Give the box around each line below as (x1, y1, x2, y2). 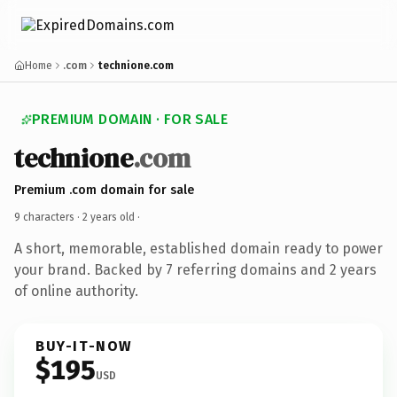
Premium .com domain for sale (14, 182, 194, 198)
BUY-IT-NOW (35, 337, 133, 354)
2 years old (82, 210, 135, 223)
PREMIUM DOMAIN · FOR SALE (32, 111, 228, 128)
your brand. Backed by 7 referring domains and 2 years (14, 261, 377, 278)
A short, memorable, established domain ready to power (14, 239, 383, 257)
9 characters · (14, 210, 82, 223)
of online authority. (14, 282, 138, 300)
